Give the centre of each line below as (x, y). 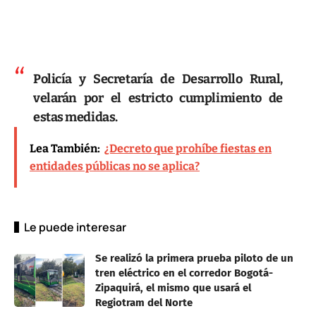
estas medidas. (75, 117)
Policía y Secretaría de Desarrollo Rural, (158, 79)
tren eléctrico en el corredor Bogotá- (184, 273)
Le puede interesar (75, 227)
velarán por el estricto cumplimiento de (158, 98)
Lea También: (65, 148)
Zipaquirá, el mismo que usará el (173, 287)
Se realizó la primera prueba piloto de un (194, 258)
